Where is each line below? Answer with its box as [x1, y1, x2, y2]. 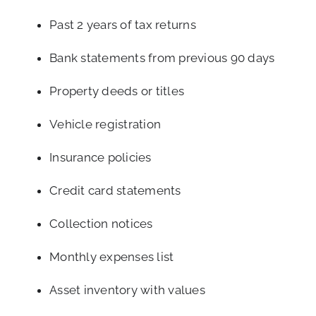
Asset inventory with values [49, 282, 205, 297]
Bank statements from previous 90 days [49, 50, 275, 65]
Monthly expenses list [49, 249, 174, 264]
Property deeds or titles [49, 83, 185, 98]
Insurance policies [49, 150, 152, 164]
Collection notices [49, 216, 153, 231]
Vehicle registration [49, 116, 162, 131]
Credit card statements [49, 183, 181, 197]
